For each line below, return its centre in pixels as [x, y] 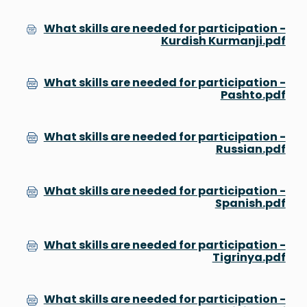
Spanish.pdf [250, 203]
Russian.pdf [250, 149]
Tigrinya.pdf [249, 257]
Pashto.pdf [253, 95]
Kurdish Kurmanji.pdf [223, 40]
